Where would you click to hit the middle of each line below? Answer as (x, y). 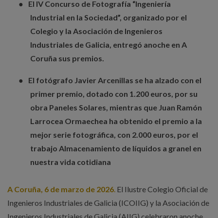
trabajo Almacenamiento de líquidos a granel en (116, 148)
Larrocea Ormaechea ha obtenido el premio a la (116, 121)
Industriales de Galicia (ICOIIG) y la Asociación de (126, 202)
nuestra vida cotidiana (71, 162)
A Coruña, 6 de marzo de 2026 (60, 189)
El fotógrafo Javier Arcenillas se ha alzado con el (115, 80)
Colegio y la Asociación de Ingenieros (96, 31)
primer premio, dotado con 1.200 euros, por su (114, 93)
